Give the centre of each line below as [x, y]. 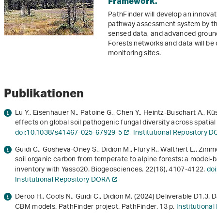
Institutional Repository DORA [63, 180]
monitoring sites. [135, 54]
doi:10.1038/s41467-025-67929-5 [69, 133]
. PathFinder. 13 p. [147, 207]
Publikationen [44, 93]
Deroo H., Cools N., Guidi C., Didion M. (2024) [86, 197]
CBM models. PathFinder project [67, 207]
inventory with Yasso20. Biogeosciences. [80, 170]
